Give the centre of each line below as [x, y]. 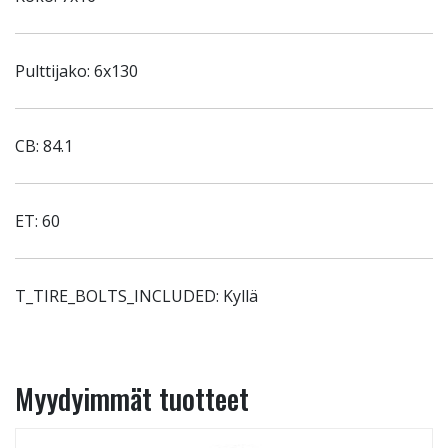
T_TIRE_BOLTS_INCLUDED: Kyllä [136, 296]
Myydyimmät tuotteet [132, 398]
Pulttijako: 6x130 [76, 71]
